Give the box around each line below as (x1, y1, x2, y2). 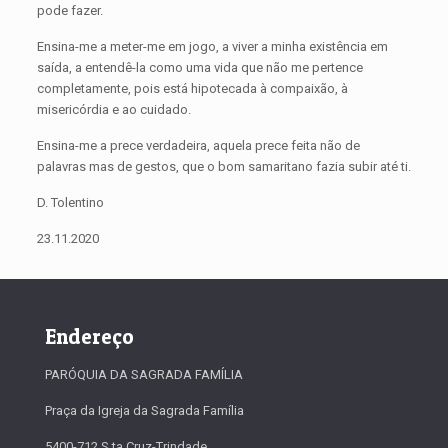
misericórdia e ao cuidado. (36, 102, 191, 117)
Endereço (45, 324, 134, 349)
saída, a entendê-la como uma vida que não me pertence (36, 60, 363, 75)
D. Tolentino (36, 195, 104, 210)
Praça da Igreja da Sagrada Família (45, 403, 244, 418)
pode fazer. (36, 3, 103, 18)
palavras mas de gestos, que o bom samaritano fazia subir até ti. (36, 159, 411, 174)
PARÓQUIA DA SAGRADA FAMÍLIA (45, 367, 243, 382)
